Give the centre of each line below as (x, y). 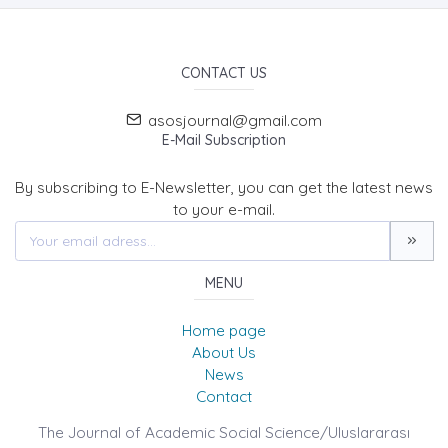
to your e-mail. (224, 209)
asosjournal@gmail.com (235, 120)
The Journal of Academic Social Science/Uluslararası (224, 433)
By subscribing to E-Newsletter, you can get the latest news (224, 187)
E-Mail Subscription (224, 139)
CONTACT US (224, 72)
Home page (224, 331)
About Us (224, 353)
